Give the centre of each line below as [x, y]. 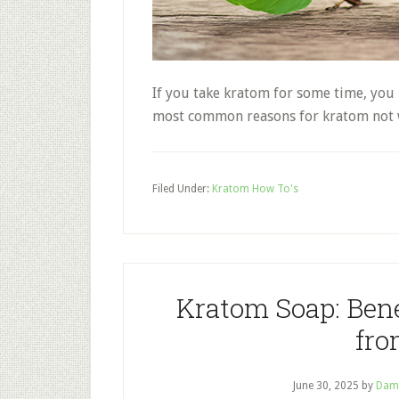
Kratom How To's [255, 189]
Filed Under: [182, 189]
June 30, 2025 [326, 386]
